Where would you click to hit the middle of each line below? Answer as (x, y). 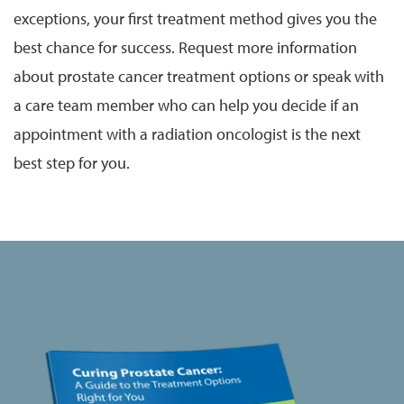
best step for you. (72, 162)
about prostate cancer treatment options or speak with (199, 76)
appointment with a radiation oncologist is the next (187, 133)
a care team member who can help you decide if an (186, 105)
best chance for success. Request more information (185, 47)
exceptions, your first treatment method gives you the (195, 18)
